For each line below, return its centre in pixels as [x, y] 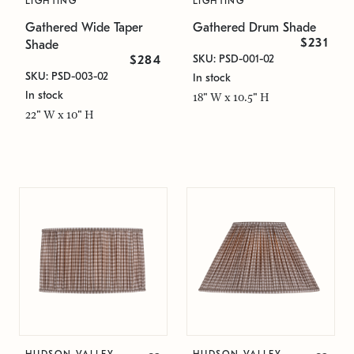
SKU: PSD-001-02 [233, 59]
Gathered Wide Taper [84, 28]
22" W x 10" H [60, 115]
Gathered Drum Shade [254, 28]
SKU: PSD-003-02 [67, 76]
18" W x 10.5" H [231, 97]
